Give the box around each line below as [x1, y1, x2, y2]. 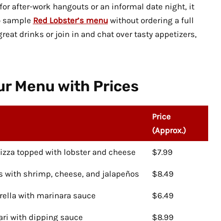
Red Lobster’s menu [33, 15, 108, 26]
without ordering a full [108, 15, 194, 26]
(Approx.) [152, 125, 186, 136]
